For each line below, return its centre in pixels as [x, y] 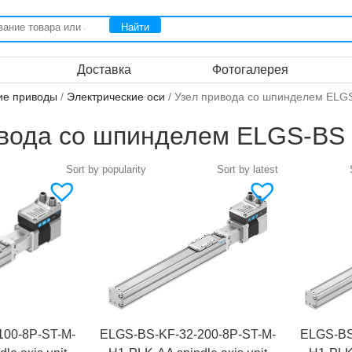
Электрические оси [115, 97]
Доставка [104, 70]
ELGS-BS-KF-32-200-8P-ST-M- [187, 335]
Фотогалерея [251, 70]
